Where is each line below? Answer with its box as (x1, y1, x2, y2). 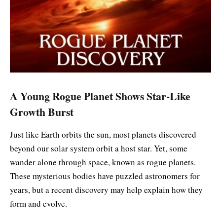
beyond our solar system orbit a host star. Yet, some (10, 143, 187, 154)
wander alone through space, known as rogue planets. (10, 156, 196, 168)
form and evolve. (10, 198, 67, 210)
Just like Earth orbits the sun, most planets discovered (10, 129, 196, 141)
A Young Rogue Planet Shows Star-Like (10, 88, 190, 104)
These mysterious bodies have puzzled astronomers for (10, 170, 200, 182)
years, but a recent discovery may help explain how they (10, 184, 203, 196)
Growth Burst (10, 104, 74, 119)
